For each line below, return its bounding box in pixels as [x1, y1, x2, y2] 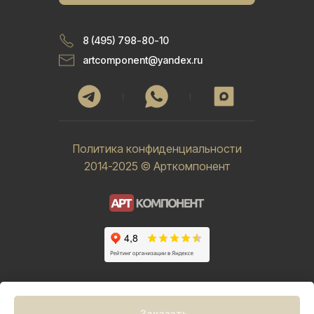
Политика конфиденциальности [72, 142, 242, 156]
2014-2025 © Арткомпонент [83, 159, 231, 174]
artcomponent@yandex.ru [83, 54, 203, 67]
